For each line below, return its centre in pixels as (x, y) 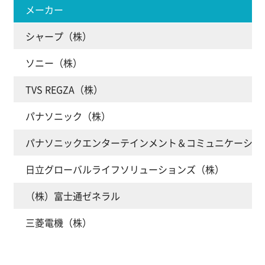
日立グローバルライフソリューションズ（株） (125, 169)
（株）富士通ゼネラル (72, 196)
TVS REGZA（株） (64, 90)
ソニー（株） (54, 63)
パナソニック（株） (68, 116)
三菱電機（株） (58, 223)
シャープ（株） (58, 36)
